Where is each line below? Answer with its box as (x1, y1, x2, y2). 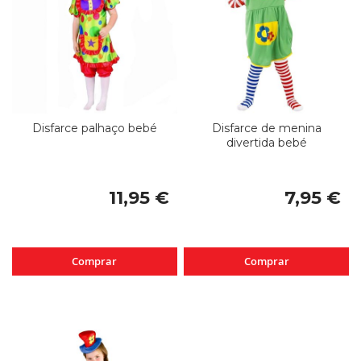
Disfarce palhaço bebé (31, 120, 157, 135)
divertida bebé (226, 135, 307, 150)
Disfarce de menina (211, 120, 322, 135)
